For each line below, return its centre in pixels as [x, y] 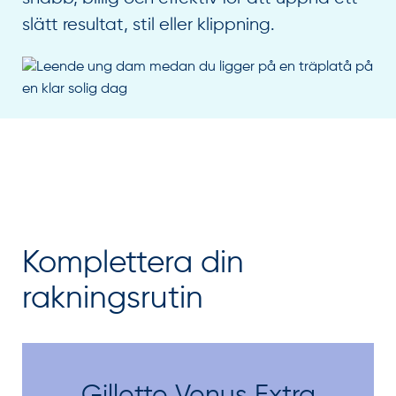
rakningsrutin [113, 299]
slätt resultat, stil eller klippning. [148, 25]
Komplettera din [133, 263]
